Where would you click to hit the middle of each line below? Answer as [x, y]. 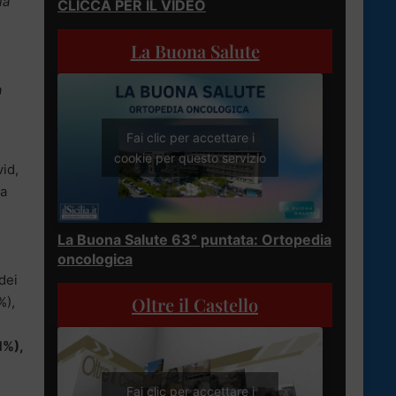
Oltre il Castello [195, 304]
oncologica [95, 259]
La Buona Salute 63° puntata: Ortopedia [194, 239]
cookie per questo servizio [190, 158]
